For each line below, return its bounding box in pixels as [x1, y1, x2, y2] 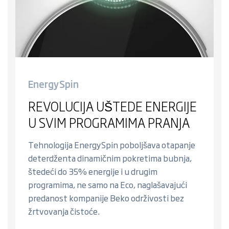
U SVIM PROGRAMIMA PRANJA [28, 112, 190, 131]
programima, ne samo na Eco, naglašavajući [28, 178, 187, 191]
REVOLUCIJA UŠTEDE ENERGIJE [28, 96, 197, 115]
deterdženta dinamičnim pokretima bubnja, [28, 151, 192, 164]
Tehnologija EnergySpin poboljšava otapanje [28, 138, 195, 151]
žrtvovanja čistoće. [28, 204, 100, 217]
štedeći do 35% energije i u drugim [28, 165, 157, 177]
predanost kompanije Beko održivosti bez [28, 191, 184, 204]
